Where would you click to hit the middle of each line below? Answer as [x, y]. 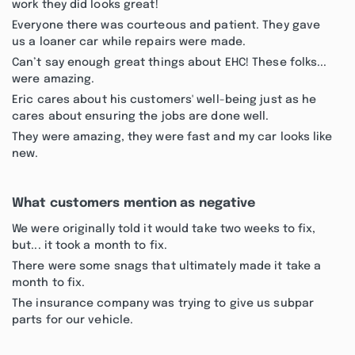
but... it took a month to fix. [90, 246]
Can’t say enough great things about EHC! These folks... [170, 63]
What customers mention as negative [134, 203]
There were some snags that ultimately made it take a [167, 266]
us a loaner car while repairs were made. [129, 42]
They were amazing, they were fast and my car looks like [172, 137]
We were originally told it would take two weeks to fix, [164, 229]
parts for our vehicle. [73, 320]
